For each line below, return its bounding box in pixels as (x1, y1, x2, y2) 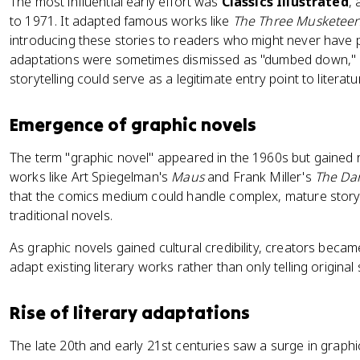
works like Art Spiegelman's (10, 168, 172, 186)
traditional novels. (10, 207, 112, 224)
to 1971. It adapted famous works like (10, 12, 233, 30)
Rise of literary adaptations (10, 301, 250, 324)
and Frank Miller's (203, 168, 315, 186)
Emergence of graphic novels (10, 113, 256, 136)
